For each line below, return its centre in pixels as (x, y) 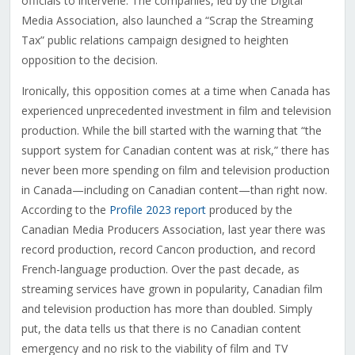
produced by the (249, 210)
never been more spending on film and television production (175, 170)
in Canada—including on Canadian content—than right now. (174, 190)
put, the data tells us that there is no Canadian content (161, 329)
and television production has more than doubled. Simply (166, 309)
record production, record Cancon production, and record (168, 250)
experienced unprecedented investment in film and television (176, 111)
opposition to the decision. (89, 60)
